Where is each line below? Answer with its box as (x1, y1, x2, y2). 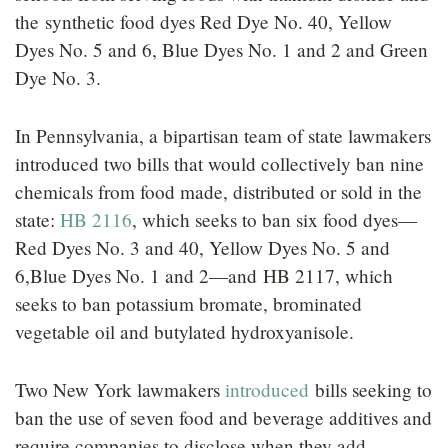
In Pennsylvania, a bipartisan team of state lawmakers (15, 122, 431, 148)
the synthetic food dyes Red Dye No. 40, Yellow (15, 8, 392, 34)
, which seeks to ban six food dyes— (132, 206, 417, 232)
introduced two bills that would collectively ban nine (15, 150, 424, 176)
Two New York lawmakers (15, 376, 225, 402)
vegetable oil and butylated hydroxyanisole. (15, 318, 354, 344)
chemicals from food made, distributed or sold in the (15, 178, 422, 204)
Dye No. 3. (15, 64, 101, 90)
